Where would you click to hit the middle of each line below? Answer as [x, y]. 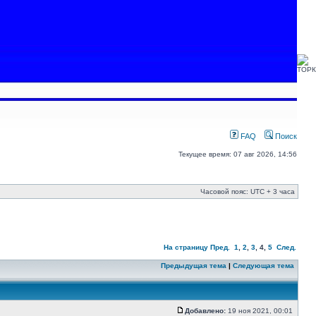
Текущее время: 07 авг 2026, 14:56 [238, 154]
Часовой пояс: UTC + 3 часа [248, 192]
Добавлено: [205, 311]
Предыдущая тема [194, 266]
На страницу [186, 247]
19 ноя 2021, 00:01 [260, 311]
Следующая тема [263, 266]
